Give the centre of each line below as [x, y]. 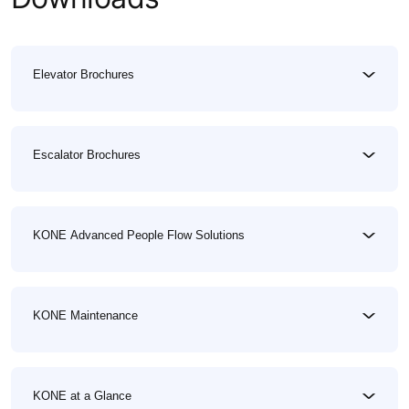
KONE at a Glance [82, 395]
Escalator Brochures [87, 154]
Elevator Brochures [84, 74]
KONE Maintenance [85, 315]
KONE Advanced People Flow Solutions [139, 235]
